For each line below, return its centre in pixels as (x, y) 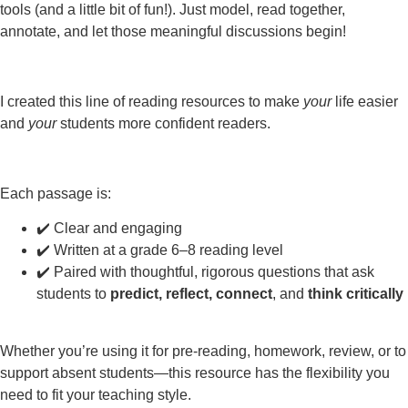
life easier (365, 102)
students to (73, 294)
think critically (356, 294)
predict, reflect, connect (191, 294)
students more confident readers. (163, 124)
